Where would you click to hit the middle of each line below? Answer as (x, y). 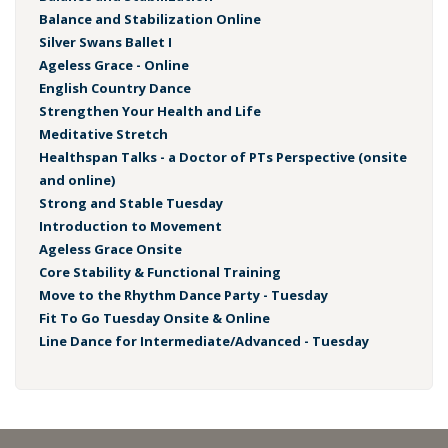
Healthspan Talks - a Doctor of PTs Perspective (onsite (222, 157)
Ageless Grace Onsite (110, 249)
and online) (76, 180)
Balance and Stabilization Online (149, 19)
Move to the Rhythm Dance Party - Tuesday (183, 295)
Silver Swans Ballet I (105, 42)
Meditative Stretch (103, 134)
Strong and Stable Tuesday (130, 203)
